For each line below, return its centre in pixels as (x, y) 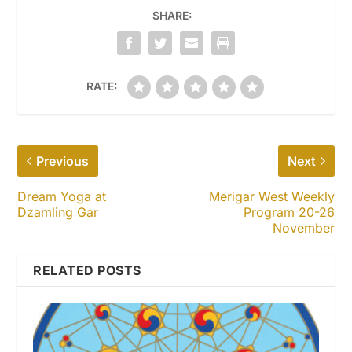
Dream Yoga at (62, 196)
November (303, 227)
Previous (63, 161)
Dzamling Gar (58, 212)
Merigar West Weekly (271, 196)
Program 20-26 (289, 212)
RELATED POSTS (87, 270)
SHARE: (172, 15)
